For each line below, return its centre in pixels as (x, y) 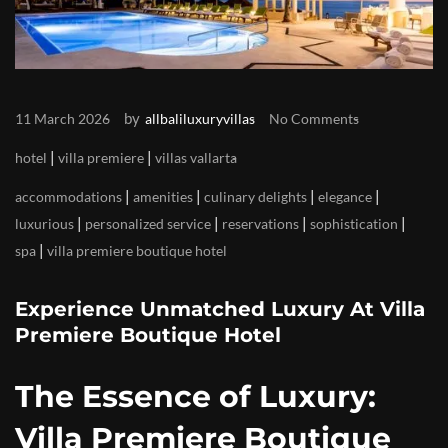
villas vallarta (196, 157)
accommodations (68, 196)
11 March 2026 (62, 118)
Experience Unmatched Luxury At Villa (220, 308)
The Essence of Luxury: (195, 396)
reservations (260, 223)
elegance (345, 196)
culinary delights (255, 196)
